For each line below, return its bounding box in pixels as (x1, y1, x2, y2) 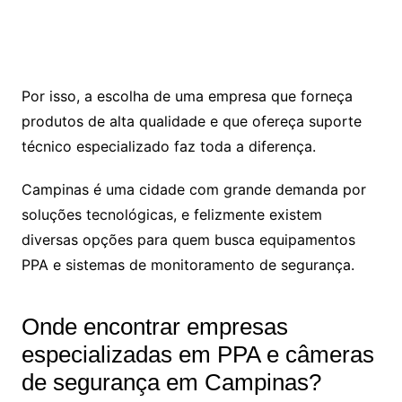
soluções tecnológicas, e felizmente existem (21, 205, 322, 223)
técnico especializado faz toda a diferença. (21, 136, 320, 155)
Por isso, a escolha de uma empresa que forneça (21, 86, 353, 105)
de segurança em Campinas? (21, 368, 321, 396)
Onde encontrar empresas (21, 312, 288, 340)
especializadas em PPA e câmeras (21, 340, 374, 368)
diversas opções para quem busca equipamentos (21, 230, 355, 249)
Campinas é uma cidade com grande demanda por (21, 179, 366, 198)
